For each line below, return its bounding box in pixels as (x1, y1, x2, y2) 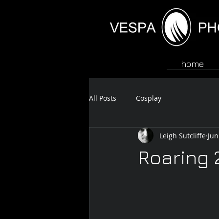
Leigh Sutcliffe (159, 131, 206, 140)
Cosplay (136, 93, 161, 103)
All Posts (89, 93, 116, 103)
